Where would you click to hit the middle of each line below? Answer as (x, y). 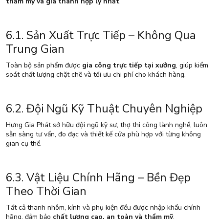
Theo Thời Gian (46, 191)
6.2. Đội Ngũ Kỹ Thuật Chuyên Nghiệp (104, 109)
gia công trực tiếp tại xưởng (129, 66)
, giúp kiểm (192, 66)
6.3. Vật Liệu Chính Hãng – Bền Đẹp (98, 178)
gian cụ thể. (24, 144)
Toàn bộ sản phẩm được (44, 66)
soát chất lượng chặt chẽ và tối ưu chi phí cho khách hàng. (96, 75)
